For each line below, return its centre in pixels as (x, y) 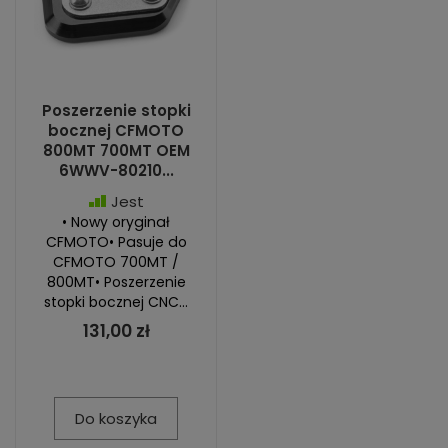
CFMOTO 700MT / (116, 262)
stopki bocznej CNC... (116, 302)
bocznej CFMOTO (116, 130)
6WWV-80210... (116, 170)
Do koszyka (116, 418)
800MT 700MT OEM (116, 150)
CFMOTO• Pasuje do (116, 242)
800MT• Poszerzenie (116, 282)
